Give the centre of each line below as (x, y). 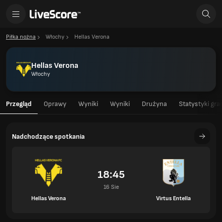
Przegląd (19, 104)
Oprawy (55, 104)
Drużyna (154, 104)
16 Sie (111, 187)
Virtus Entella (173, 198)
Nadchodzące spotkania (48, 136)
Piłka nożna (21, 37)
